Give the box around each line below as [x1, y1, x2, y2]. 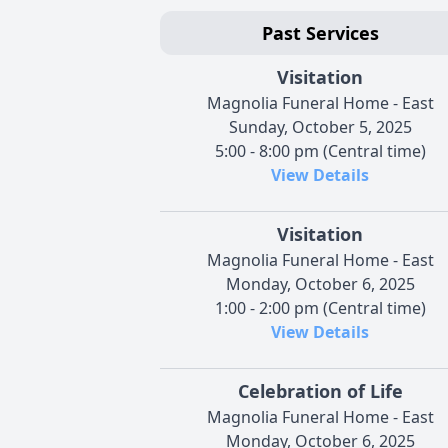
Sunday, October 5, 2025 [228, 115, 412, 138]
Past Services [261, 20, 379, 45]
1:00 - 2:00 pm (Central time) [214, 296, 426, 319]
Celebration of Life [237, 378, 403, 403]
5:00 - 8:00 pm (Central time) [214, 139, 426, 162]
